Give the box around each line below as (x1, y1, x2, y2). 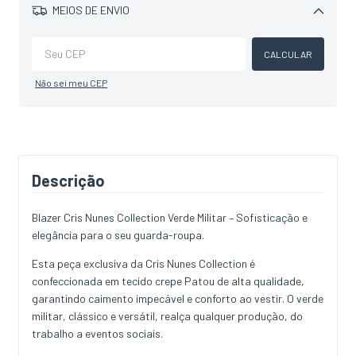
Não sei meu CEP (35, 76, 107, 88)
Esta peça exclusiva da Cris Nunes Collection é (32, 256, 255, 270)
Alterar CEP (257, 32, 305, 44)
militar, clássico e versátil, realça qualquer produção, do (32, 308, 303, 323)
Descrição (32, 170, 105, 190)
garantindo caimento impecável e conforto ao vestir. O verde (32, 291, 323, 305)
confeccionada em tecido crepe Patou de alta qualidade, (32, 273, 304, 288)
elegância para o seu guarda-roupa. (32, 227, 204, 242)
